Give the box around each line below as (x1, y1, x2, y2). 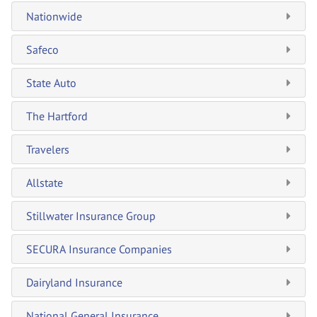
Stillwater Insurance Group (26, 208, 156, 223)
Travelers (26, 142, 69, 156)
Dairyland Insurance (26, 275, 122, 289)
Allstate (26, 175, 63, 190)
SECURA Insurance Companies (26, 241, 172, 256)
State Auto (26, 75, 76, 90)
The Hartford (26, 108, 88, 123)
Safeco (26, 42, 59, 57)
